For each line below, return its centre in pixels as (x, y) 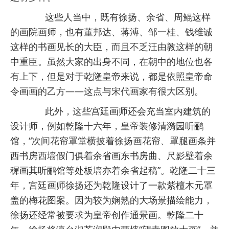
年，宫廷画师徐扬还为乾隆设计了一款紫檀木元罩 (111, 185)
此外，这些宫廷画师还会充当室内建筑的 (119, 111)
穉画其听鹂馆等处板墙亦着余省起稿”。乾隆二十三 (113, 170)
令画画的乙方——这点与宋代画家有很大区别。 (107, 91)
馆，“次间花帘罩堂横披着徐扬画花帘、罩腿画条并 (113, 141)
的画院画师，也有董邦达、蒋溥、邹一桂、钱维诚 (111, 32)
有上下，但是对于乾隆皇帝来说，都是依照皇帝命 (111, 76)
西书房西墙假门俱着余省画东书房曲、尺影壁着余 (111, 156)
